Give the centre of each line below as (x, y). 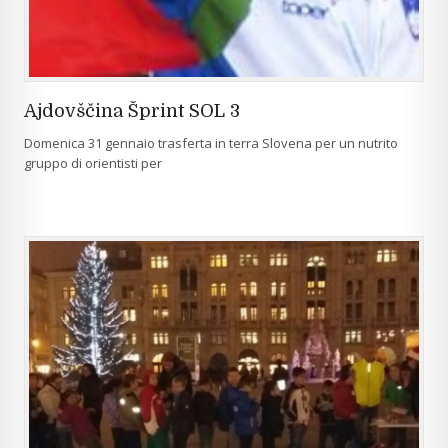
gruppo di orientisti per (93, 163)
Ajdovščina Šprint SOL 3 (132, 111)
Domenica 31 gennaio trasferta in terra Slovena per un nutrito (211, 143)
